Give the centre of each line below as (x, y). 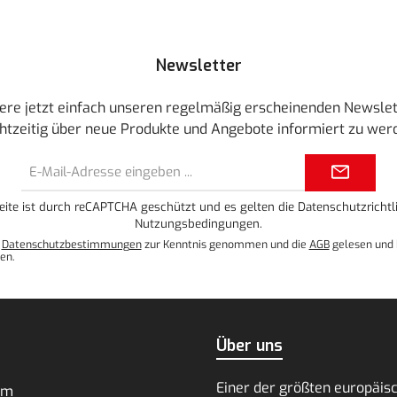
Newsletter (198, 65)
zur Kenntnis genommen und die (225, 244)
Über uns (249, 345)
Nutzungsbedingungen (197, 223)
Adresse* (185, 194)
